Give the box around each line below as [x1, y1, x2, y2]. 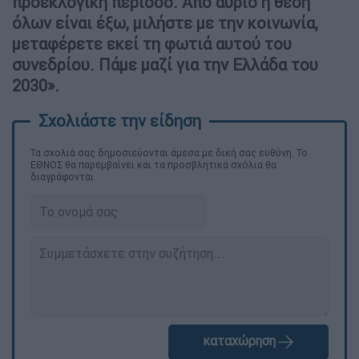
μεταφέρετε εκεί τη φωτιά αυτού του [12, 33, 292, 54]
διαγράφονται [30, 170, 94, 183]
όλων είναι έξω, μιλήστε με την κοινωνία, [12, 12, 318, 33]
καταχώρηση [202, 333, 276, 349]
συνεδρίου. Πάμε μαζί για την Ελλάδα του [12, 54, 318, 75]
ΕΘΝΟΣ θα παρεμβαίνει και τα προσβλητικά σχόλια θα [30, 158, 276, 171]
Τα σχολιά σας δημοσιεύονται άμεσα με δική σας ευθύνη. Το [30, 146, 308, 159]
